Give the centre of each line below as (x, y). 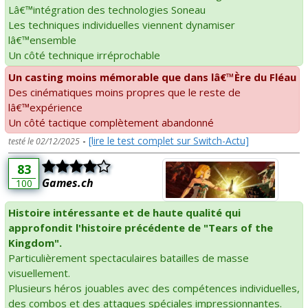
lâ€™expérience (45, 107)
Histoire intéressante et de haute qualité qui (124, 212)
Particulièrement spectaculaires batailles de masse (129, 257)
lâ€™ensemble (42, 40)
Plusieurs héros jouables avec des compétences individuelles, (154, 288)
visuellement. (39, 273)
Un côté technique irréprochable (84, 55)
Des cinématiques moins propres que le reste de (124, 92)
